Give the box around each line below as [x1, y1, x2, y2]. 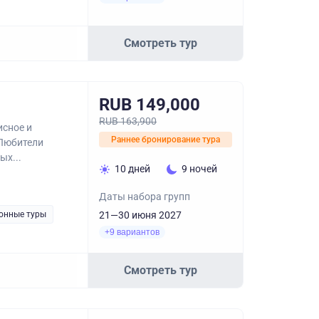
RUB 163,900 [99, 115, 157, 127]
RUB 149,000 [99, 95, 200, 115]
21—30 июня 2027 [99, 209, 182, 221]
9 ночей [181, 163, 217, 174]
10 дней [115, 163, 150, 174]
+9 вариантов [105, 227, 159, 237]
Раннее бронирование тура [111, 135, 220, 145]
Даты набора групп [99, 191, 190, 202]
